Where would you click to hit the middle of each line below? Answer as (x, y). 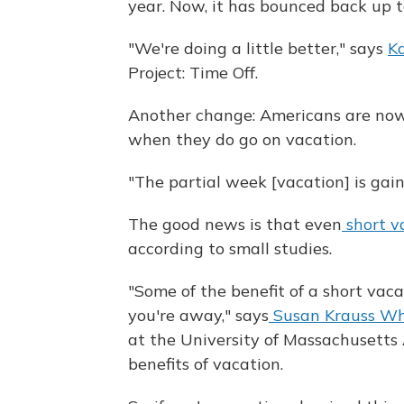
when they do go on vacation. (242, 139)
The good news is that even (235, 224)
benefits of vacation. (206, 364)
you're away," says (198, 315)
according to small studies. (230, 248)
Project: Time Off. (193, 73)
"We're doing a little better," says (258, 48)
